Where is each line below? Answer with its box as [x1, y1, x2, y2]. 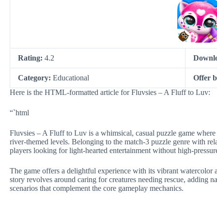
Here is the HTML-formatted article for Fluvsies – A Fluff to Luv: [10, 88, 210, 96]
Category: [18, 74, 53, 82]
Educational [53, 74, 89, 82]
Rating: [18, 54, 45, 62]
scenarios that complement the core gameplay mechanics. [10, 184, 184, 192]
